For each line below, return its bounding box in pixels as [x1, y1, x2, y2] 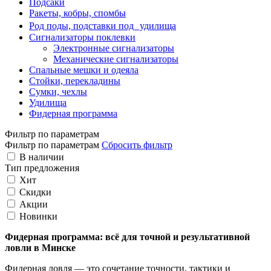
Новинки [19, 211, 57, 221]
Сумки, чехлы [29, 86, 87, 97]
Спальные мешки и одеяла [29, 64, 139, 75]
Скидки [19, 186, 51, 197]
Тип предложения [5, 162, 79, 173]
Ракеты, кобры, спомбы [29, 7, 126, 18]
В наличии [19, 151, 64, 162]
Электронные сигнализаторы [53, 42, 174, 53]
